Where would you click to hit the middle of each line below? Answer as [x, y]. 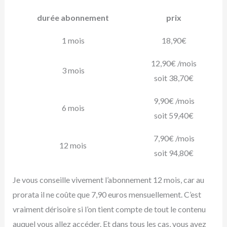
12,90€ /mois [174, 63]
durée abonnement [73, 18]
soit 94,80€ [174, 153]
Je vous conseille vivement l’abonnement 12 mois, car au [108, 180]
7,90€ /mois [174, 138]
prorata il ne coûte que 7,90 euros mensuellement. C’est [107, 195]
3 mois [73, 70]
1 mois [73, 41]
